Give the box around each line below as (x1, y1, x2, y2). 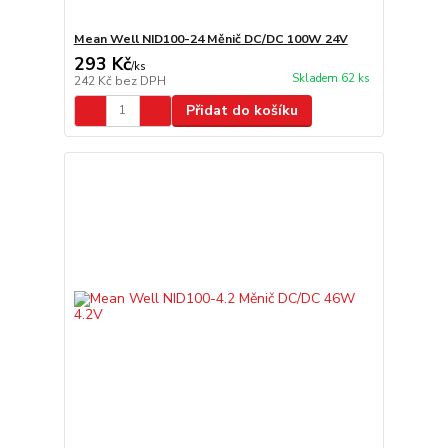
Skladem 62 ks (291, 71, 370, 86)
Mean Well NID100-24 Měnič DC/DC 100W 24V (73, 30, 348, 47)
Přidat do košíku (185, 100, 298, 120)
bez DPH (114, 72, 166, 89)
